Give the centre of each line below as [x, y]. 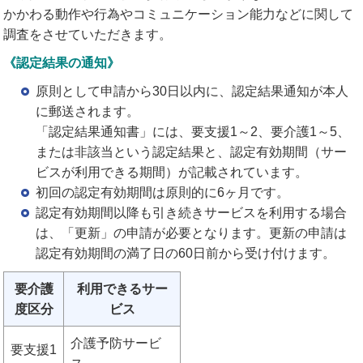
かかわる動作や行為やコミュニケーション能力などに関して [179, 14]
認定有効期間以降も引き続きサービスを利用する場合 [192, 212]
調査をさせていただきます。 [88, 34]
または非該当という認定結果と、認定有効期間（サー [192, 152]
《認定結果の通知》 [62, 62]
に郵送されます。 [88, 111]
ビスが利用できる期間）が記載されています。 [172, 172]
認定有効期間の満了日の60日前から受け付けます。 [186, 253]
